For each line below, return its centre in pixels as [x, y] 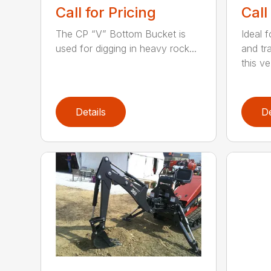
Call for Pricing [106, 12]
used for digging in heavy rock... [126, 48]
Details [91, 112]
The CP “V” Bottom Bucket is [121, 34]
